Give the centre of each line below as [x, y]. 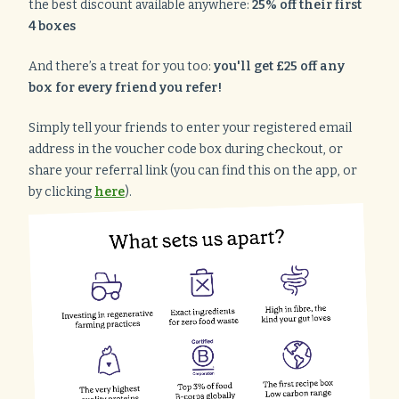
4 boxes [52, 26]
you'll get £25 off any [279, 66]
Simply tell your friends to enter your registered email [190, 128]
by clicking [61, 192]
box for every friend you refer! [125, 88]
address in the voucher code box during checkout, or [186, 149]
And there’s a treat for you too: [121, 66]
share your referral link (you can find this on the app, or [193, 171]
